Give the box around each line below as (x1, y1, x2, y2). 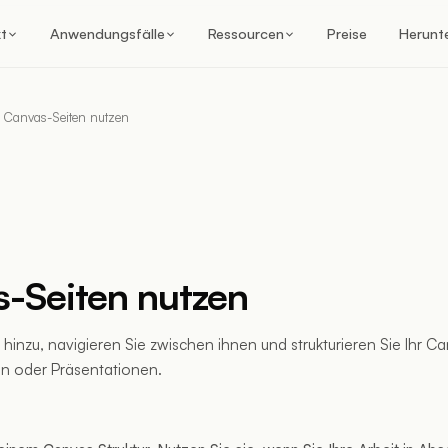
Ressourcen (208, 24, 284, 42)
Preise (327, 24, 367, 42)
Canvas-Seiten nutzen (3, 109, 129, 125)
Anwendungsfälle (50, 24, 165, 42)
